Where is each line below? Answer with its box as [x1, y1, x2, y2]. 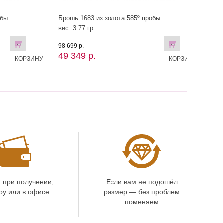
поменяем [124, 198, 159, 206]
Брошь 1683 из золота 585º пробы [58, 14, 161, 22]
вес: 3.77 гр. [58, 24, 96, 32]
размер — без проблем [104, 188, 180, 196]
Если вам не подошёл [106, 178, 178, 186]
